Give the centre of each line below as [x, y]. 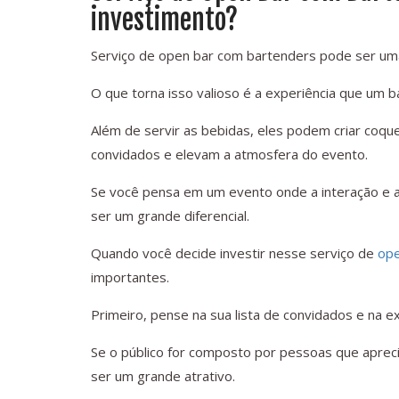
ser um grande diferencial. [170, 216]
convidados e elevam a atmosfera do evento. [229, 155]
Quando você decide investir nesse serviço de [234, 253]
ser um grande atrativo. [163, 376]
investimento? [164, 20]
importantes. [130, 277]
